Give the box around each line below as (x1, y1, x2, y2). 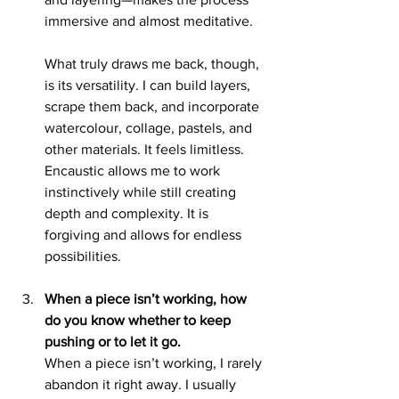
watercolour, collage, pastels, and (45, 119, 256, 135)
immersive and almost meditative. (45, 12, 253, 28)
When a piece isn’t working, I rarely (45, 354, 265, 370)
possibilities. (45, 248, 121, 264)
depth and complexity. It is (45, 205, 212, 221)
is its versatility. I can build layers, (45, 77, 254, 93)
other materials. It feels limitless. (45, 141, 248, 157)
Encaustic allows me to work (45, 162, 224, 178)
